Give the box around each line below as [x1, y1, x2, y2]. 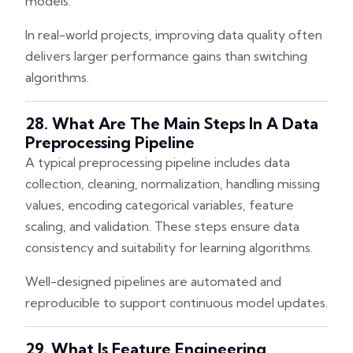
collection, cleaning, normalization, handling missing [25, 175, 320, 191]
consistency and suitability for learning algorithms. [25, 239, 313, 255]
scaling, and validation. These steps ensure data [25, 217, 299, 234]
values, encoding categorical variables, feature [25, 196, 294, 213]
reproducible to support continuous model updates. [25, 294, 328, 310]
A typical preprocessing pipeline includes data [25, 154, 290, 170]
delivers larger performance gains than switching [25, 47, 307, 64]
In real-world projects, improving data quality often [25, 26, 322, 43]
